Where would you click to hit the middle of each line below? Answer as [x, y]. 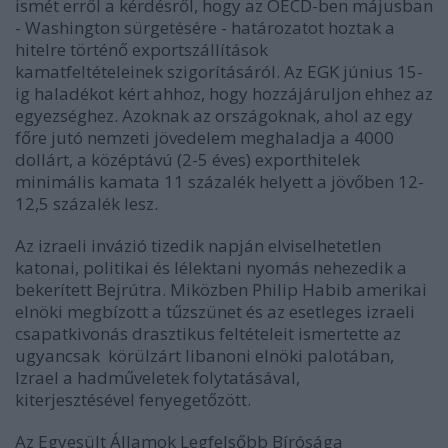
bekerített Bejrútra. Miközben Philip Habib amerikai [221, 289]
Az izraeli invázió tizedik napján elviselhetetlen [198, 245]
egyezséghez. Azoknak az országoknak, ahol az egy [214, 115]
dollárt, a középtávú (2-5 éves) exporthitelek [187, 159]
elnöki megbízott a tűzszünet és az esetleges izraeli [215, 311]
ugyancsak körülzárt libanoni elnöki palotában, [204, 355]
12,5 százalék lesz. [86, 203]
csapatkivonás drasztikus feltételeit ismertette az [208, 333]
